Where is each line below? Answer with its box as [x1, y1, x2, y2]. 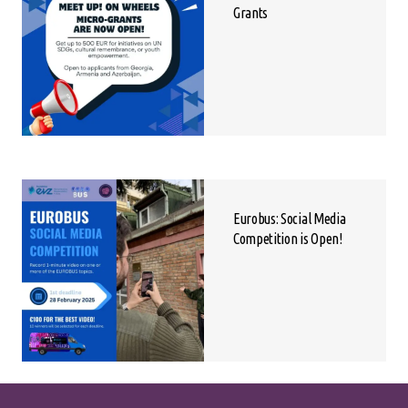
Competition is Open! [233, 230, 342, 248]
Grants [233, 5, 269, 22]
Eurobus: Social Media [233, 210, 346, 228]
